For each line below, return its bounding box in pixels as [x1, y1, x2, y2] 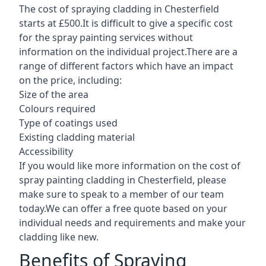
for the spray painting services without [19, 30, 193, 44]
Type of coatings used [19, 116, 118, 129]
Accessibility [19, 144, 73, 158]
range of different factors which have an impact [19, 59, 233, 72]
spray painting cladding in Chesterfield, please [19, 173, 226, 186]
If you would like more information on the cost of [19, 159, 240, 172]
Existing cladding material [19, 130, 135, 144]
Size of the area [19, 87, 88, 101]
